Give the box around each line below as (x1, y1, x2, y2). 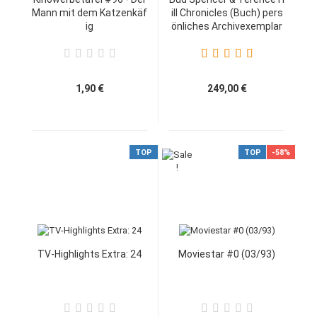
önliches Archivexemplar (171, 21, 282, 32)
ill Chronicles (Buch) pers (171, 7, 283, 18)
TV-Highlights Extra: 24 (38, 248, 142, 260)
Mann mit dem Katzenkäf (32, 7, 147, 18)
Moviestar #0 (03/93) (178, 248, 275, 260)
